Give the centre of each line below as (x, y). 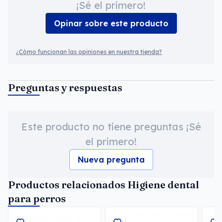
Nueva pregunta (111, 160)
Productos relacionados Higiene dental (104, 185)
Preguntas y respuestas (65, 87)
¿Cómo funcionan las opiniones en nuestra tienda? (89, 52)
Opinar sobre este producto (111, 23)
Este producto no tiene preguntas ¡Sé (111, 127)
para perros (37, 198)
